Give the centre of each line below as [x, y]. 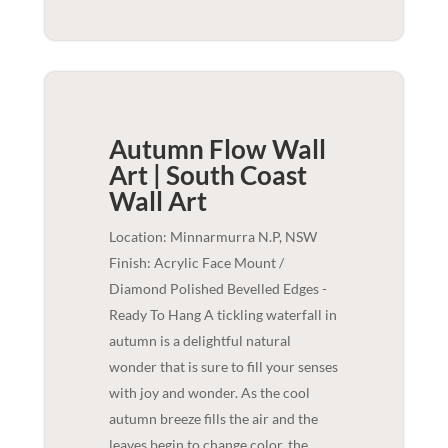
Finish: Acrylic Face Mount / [196, 263]
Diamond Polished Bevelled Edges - [217, 289]
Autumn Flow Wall [217, 149]
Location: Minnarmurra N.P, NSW [212, 237]
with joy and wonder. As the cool [209, 393]
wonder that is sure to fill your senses [223, 367]
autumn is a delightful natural [199, 341]
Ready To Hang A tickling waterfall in [222, 315]
